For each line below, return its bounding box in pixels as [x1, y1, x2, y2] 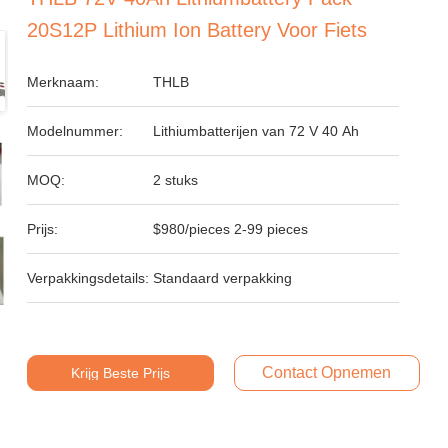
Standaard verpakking [153, 270, 293, 286]
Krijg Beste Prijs [70, 365, 170, 381]
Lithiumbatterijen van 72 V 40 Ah [153, 123, 360, 139]
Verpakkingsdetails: [27, 270, 150, 286]
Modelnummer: [27, 123, 124, 139]
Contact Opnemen [262, 364, 392, 381]
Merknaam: [27, 74, 100, 90]
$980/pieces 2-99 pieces [153, 221, 309, 237]
